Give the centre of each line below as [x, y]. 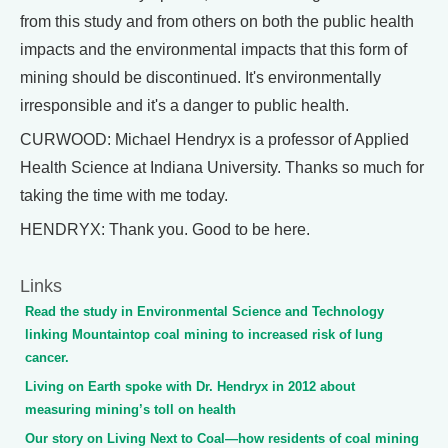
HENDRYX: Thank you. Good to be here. [165, 230]
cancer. [47, 358]
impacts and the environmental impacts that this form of [213, 50]
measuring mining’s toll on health [130, 410]
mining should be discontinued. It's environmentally [200, 78]
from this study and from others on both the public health [217, 22]
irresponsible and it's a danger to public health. [184, 106]
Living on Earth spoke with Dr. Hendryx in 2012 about [190, 387]
